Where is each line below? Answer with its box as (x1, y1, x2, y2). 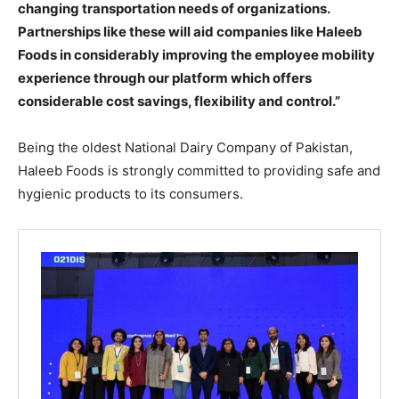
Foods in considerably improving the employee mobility (18, 45, 375, 63)
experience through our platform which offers (18, 69, 312, 86)
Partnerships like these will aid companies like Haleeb (18, 22, 362, 40)
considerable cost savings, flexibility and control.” (18, 92, 340, 110)
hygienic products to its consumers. (18, 184, 243, 202)
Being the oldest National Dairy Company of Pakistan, (18, 138, 353, 156)
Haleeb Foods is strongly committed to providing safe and (18, 161, 380, 179)
